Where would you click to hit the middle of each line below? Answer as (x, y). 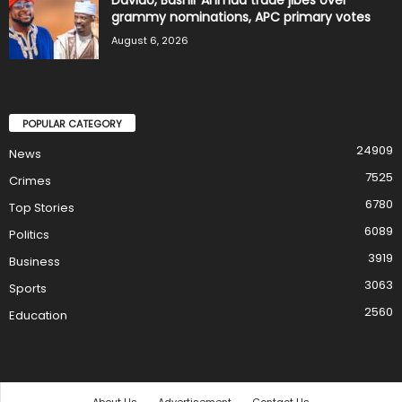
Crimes (30, 180)
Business (35, 261)
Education (38, 315)
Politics (29, 234)
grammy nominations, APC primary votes (241, 17)
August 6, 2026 (150, 40)
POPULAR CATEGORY (72, 123)
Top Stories (42, 207)
